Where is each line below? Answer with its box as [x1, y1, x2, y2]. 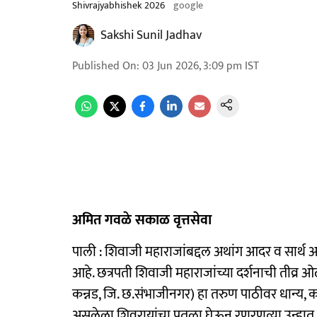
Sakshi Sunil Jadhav [100, 25, 202, 46]
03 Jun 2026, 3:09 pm [142, 57, 242, 76]
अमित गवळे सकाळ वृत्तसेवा [72, 208, 212, 232]
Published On [72, 57, 137, 76]
